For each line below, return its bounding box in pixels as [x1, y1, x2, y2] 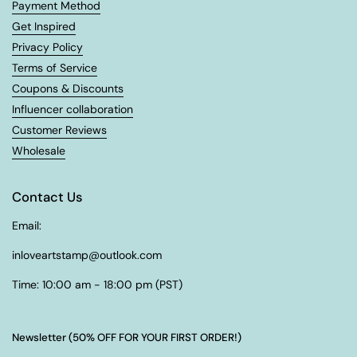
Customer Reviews [12, 122, 107, 137]
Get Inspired [12, 18, 76, 33]
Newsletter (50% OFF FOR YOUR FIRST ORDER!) [12, 330, 241, 344]
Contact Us [12, 187, 83, 206]
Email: [12, 218, 41, 233]
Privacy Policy [12, 39, 83, 54]
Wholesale [12, 143, 65, 158]
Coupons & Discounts [12, 80, 124, 96]
